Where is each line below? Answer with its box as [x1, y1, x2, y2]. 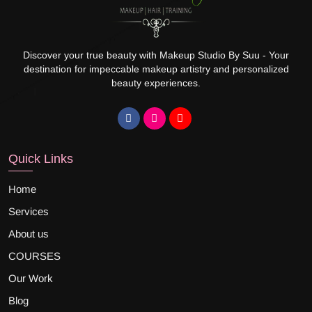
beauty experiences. [111, 77, 201, 88]
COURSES [8, 249, 61, 262]
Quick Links [8, 151, 73, 166]
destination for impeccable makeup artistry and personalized [23, 63, 289, 75]
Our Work [8, 272, 53, 284]
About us [8, 227, 49, 240]
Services [8, 205, 49, 217]
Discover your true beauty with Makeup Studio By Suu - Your [23, 49, 289, 61]
